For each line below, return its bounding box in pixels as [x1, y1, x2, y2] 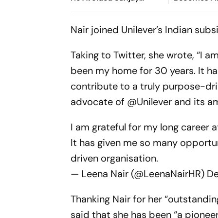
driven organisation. [71, 152, 159, 164]
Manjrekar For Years [71, 4, 144, 15]
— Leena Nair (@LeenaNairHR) [71, 167, 207, 180]
